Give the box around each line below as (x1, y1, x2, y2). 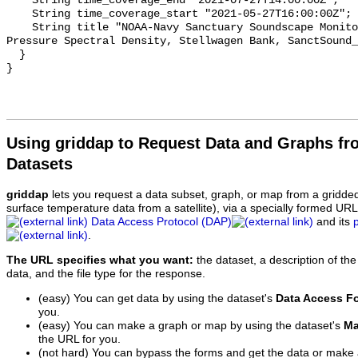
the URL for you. (38, 332, 121, 345)
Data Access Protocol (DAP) (91, 216, 232, 229)
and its (313, 216, 353, 229)
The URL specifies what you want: (6, 253, 193, 266)
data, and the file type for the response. (6, 267, 205, 280)
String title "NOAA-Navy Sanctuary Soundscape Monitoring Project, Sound (6, 22, 32, 34)
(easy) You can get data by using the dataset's (38, 292, 276, 304)
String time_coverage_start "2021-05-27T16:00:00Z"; (6, 8, 32, 21)
